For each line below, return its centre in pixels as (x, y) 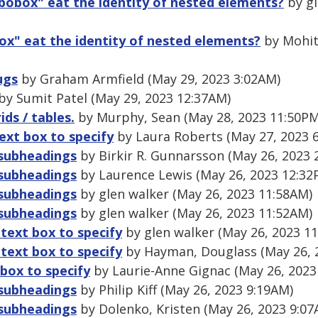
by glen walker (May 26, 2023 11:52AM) (194, 213)
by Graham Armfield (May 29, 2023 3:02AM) (149, 79)
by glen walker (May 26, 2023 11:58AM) (194, 194)
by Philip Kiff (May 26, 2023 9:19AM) (185, 290)
